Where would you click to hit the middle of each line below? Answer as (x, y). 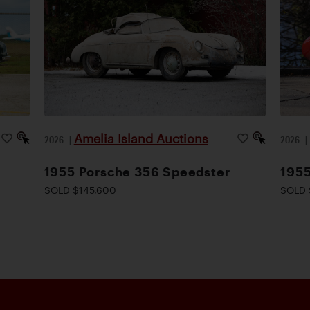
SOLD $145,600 (80, 190)
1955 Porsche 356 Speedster (137, 171)
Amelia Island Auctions (141, 138)
